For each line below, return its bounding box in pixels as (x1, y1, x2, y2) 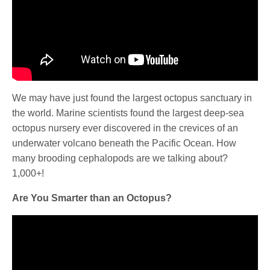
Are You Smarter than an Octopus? (12, 193, 172, 204)
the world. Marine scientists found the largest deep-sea (12, 108, 245, 119)
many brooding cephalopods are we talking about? (12, 153, 228, 164)
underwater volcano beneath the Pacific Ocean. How (12, 138, 237, 149)
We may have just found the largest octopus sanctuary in (12, 93, 253, 104)
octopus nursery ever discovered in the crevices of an (12, 123, 239, 134)
